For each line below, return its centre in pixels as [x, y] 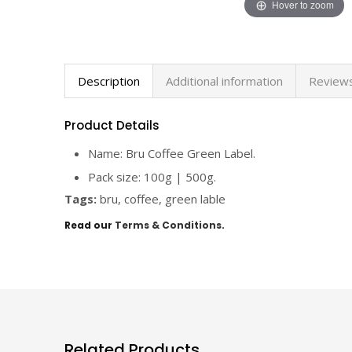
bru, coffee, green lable [161, 198]
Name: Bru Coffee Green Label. [172, 153]
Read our [90, 225]
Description [109, 81]
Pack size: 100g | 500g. [152, 176]
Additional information [224, 81]
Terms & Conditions [168, 225]
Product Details [112, 125]
